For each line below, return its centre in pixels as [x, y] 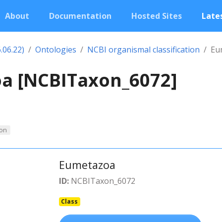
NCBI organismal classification [143, 50]
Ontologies [56, 50]
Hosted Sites [157, 16]
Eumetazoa [87, 165]
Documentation [80, 16]
